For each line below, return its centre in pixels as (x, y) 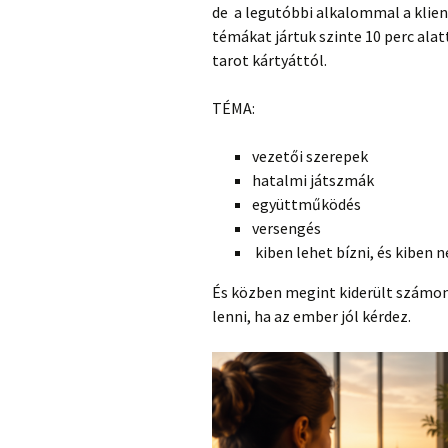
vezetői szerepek (310, 156)
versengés (286, 228)
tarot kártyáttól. (269, 60)
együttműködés (306, 204)
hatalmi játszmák (313, 180)
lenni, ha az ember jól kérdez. (311, 316)
